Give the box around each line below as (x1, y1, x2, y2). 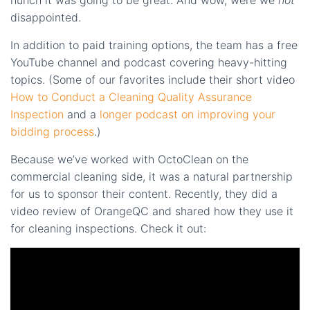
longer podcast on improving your (100, 107, 275, 121)
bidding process (10, 124, 94, 138)
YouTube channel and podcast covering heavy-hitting (10, 55, 287, 69)
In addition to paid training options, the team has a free (10, 37, 298, 52)
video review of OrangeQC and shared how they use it (10, 203, 293, 218)
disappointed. (10, 10, 81, 24)
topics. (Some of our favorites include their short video (10, 72, 295, 86)
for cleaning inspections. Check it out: (10, 221, 206, 235)
